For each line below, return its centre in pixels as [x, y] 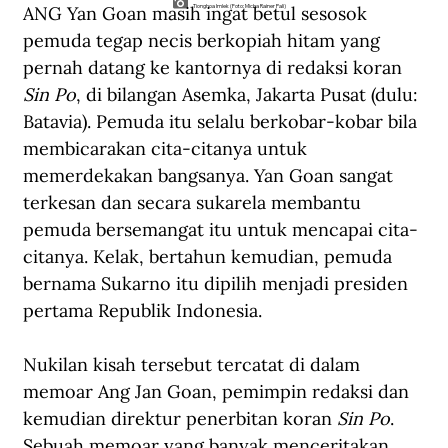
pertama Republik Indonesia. [142, 311]
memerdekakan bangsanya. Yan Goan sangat [210, 176]
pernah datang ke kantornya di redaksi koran [215, 68]
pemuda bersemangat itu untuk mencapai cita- [220, 230]
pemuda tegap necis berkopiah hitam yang [204, 41]
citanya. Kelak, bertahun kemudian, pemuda [210, 257]
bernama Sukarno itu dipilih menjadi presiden [218, 284]
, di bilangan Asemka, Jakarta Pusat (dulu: [249, 95]
